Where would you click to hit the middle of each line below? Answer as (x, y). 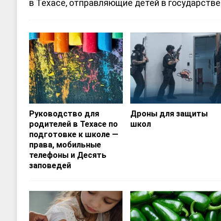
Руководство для (64, 113)
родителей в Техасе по (73, 124)
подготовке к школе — (74, 134)
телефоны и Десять (68, 155)
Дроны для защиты (169, 113)
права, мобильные (65, 145)
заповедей (50, 165)
